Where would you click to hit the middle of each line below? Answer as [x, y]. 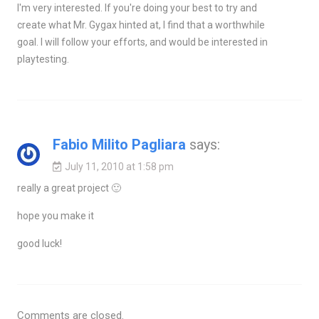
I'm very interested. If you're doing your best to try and [137, 8]
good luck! [39, 244]
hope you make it [55, 216]
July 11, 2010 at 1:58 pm [119, 167]
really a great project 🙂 [69, 188]
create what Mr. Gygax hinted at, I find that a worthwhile [141, 25]
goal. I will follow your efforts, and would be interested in [142, 42]
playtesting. [43, 59]
